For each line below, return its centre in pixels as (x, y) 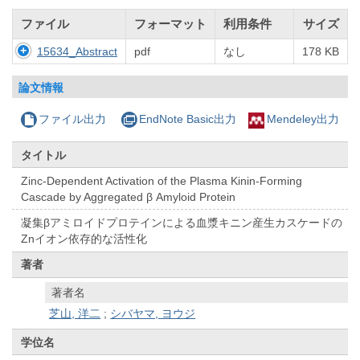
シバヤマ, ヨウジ (153, 314)
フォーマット (170, 24)
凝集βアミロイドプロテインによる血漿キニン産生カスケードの (182, 223)
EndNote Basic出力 (187, 119)
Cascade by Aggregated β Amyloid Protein (129, 196)
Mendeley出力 (303, 119)
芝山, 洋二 (75, 314)
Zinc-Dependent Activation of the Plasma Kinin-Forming (162, 180)
